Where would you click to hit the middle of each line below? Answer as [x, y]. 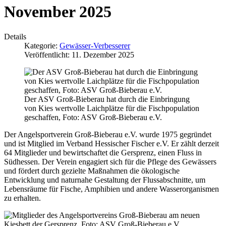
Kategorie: [42, 45]
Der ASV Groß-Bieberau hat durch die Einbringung [107, 99]
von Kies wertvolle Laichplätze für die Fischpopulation [112, 108]
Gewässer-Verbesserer [95, 45]
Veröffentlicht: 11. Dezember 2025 [79, 54]
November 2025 [58, 12]
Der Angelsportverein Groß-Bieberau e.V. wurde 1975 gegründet [108, 134]
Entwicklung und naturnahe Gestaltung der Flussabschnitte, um [105, 180]
